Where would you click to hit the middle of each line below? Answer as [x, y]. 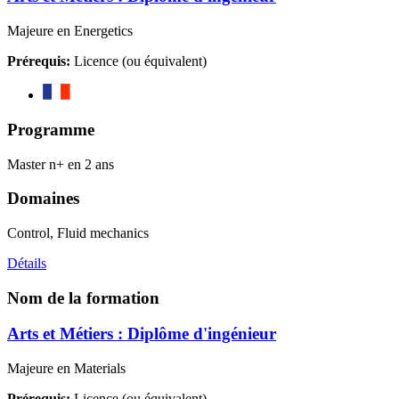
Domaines [43, 199]
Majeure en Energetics [70, 31]
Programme [51, 129]
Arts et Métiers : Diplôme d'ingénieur [142, 334]
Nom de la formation [83, 297]
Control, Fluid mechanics [78, 232]
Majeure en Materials [66, 369]
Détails [27, 263]
